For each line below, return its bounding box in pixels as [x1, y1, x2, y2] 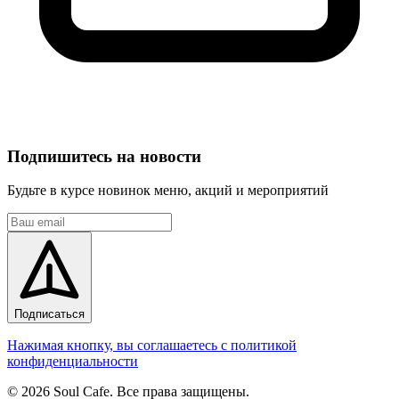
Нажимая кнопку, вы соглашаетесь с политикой [7, 338, 297, 354]
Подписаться [14, 307, 85, 322]
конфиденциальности [7, 354, 138, 370]
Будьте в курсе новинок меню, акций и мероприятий [7, 183, 329, 199]
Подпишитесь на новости [7, 146, 201, 166]
